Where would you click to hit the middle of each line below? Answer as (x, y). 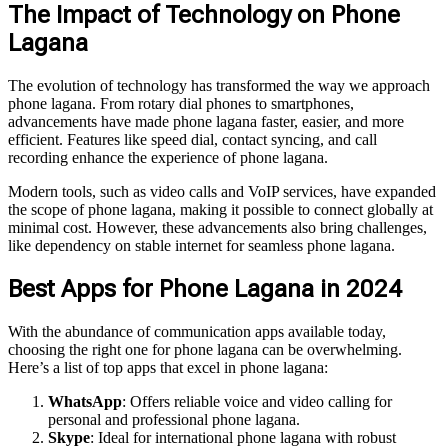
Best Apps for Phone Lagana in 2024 (205, 288)
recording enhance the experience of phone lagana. (168, 157)
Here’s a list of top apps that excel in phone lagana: (168, 367)
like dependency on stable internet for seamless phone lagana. (201, 245)
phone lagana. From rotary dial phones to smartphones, (181, 103)
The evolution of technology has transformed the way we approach (219, 85)
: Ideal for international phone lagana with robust (243, 437)
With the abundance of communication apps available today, (197, 331)
